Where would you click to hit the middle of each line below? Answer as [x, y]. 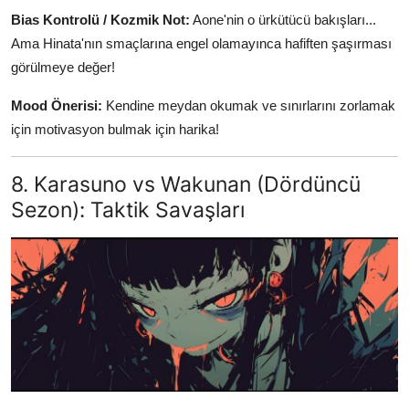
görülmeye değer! [63, 67]
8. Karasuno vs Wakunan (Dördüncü [186, 184]
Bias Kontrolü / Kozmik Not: [100, 19]
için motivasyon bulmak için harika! [115, 129]
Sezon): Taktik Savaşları [128, 209]
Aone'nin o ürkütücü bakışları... [283, 19]
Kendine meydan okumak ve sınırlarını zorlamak [249, 105]
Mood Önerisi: [57, 105]
